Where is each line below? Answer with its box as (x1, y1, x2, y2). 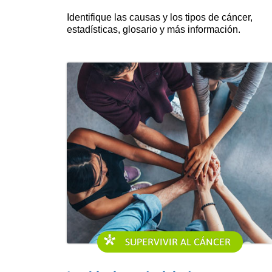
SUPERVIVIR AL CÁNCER (124, 236, 231, 247)
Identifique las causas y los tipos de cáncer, (66, 12, 253, 23)
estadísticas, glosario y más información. (66, 24, 240, 35)
